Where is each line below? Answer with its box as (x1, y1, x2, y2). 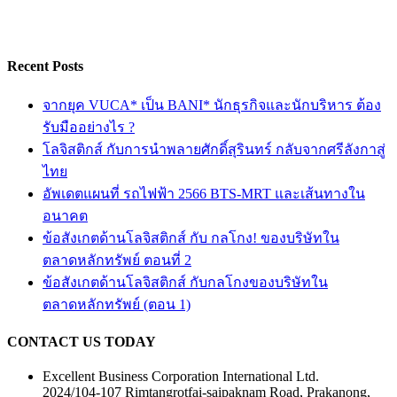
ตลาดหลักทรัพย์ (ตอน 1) (43, 296, 191, 312)
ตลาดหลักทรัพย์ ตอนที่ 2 (43, 252, 191, 268)
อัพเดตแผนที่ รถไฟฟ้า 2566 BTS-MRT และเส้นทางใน (43, 185, 365, 201)
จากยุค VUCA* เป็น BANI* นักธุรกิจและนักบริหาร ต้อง (43, 97, 381, 113)
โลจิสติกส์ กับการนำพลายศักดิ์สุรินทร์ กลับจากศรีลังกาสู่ (43, 141, 385, 157)
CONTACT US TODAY (7, 333, 156, 349)
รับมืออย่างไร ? (43, 119, 135, 135)
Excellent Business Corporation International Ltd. (43, 369, 319, 385)
